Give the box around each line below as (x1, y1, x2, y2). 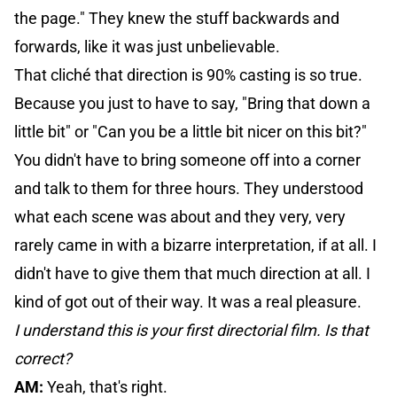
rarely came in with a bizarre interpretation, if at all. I (14, 236, 377, 255)
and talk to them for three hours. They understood (14, 179, 363, 198)
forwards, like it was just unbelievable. (14, 37, 280, 57)
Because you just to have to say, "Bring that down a (14, 94, 370, 113)
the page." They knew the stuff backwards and (14, 9, 339, 28)
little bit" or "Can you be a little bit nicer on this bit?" (14, 122, 367, 142)
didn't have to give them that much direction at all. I (14, 264, 370, 284)
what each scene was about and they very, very (14, 207, 346, 227)
